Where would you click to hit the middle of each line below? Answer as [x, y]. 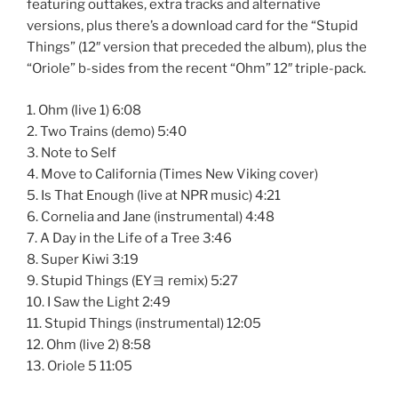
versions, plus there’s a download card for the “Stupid [192, 26]
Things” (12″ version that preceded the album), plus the [197, 48]
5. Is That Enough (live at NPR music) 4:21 [154, 195]
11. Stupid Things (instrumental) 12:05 [144, 323]
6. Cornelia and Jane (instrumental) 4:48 [151, 216]
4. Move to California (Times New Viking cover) [172, 174]
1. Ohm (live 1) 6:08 [84, 110]
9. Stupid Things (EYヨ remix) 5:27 [132, 280]
